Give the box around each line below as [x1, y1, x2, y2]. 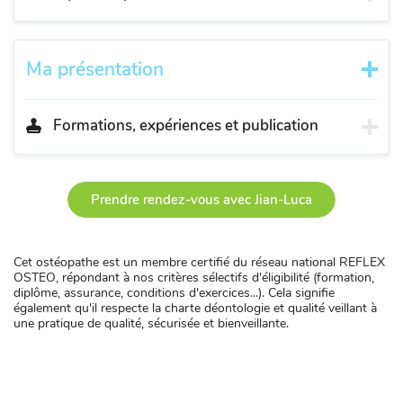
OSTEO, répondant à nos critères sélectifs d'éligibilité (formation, [13, 269, 374, 287]
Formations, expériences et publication [52, 114, 318, 136]
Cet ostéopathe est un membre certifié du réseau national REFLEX [13, 254, 385, 272]
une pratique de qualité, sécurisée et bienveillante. [13, 315, 289, 333]
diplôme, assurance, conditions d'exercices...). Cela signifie [13, 284, 335, 302]
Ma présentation [25, 56, 164, 82]
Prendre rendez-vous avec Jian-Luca [91, 191, 312, 210]
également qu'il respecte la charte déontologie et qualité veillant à [13, 300, 377, 318]
